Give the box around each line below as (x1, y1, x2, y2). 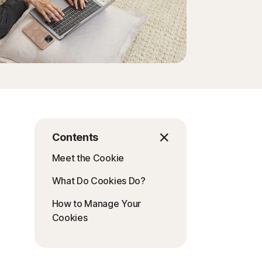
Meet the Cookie (51, 152, 124, 164)
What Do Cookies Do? (51, 175, 146, 187)
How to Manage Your (51, 198, 142, 209)
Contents (51, 131, 99, 143)
